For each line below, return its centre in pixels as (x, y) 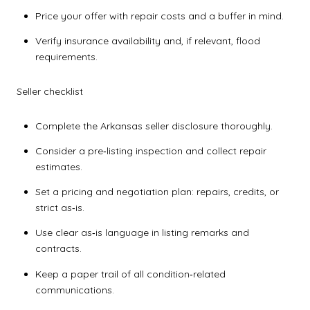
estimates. (58, 166)
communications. (74, 290)
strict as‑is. (60, 208)
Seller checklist (50, 91)
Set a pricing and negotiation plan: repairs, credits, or (157, 192)
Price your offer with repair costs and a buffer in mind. (159, 16)
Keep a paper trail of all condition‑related (130, 274)
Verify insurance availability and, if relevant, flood (147, 41)
